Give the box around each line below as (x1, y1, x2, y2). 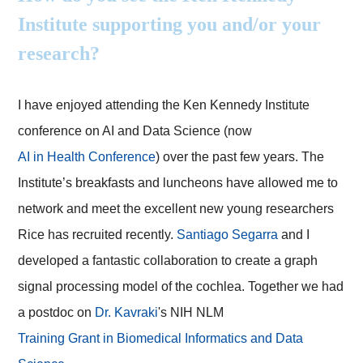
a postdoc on (18, 305, 96, 320)
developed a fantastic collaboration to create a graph (18, 254, 318, 268)
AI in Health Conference (18, 150, 156, 164)
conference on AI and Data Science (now (18, 124, 253, 139)
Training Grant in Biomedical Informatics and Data (18, 331, 304, 346)
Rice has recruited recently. (18, 228, 177, 242)
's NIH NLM (158, 305, 224, 320)
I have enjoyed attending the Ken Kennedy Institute (18, 98, 310, 113)
